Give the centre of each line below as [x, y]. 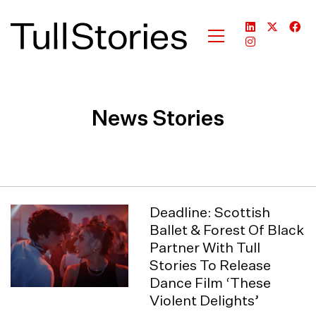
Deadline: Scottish [210, 213]
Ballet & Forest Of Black [227, 231]
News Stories [158, 120]
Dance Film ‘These [211, 284]
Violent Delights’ [205, 301]
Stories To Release [211, 266]
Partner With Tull [205, 248]
